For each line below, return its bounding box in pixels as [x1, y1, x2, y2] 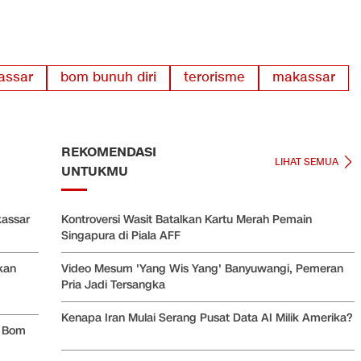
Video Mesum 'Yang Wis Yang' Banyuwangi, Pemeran [61, 261, 343, 277]
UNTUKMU [61, 163, 128, 181]
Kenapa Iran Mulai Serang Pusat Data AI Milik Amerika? [61, 310, 352, 326]
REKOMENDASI [61, 143, 156, 162]
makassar [272, 69, 335, 87]
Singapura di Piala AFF [61, 228, 180, 244]
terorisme [184, 69, 245, 87]
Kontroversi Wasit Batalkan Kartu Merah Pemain [61, 212, 312, 228]
